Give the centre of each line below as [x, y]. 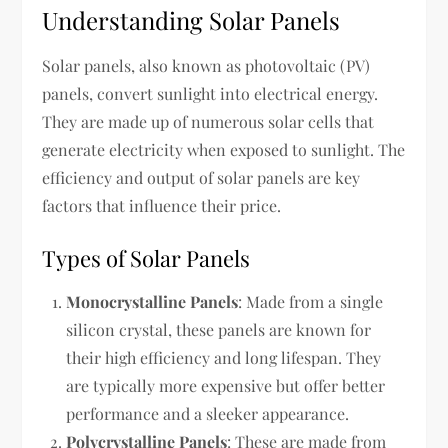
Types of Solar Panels [146, 257]
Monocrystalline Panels [152, 301]
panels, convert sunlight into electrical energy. [210, 93]
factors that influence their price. [162, 205]
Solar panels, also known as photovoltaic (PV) [206, 65]
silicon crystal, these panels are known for [219, 329]
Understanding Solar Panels [191, 19]
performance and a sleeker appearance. [208, 413]
